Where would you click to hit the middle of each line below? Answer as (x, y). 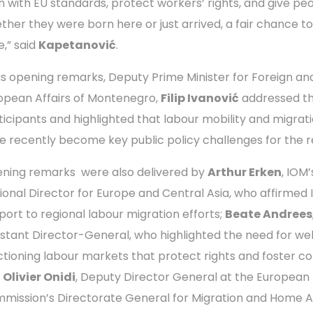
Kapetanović (77, 45)
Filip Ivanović (200, 98)
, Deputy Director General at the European (192, 277)
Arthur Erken (245, 172)
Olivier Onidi (39, 277)
